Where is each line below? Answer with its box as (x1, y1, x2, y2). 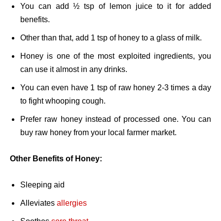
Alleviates (20, 199, 57, 208)
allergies (57, 199, 87, 208)
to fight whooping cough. (20, 97, 106, 106)
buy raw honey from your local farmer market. (20, 128, 177, 137)
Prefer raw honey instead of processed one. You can (20, 115, 211, 124)
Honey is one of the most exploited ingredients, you (20, 52, 211, 61)
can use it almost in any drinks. (20, 65, 127, 74)
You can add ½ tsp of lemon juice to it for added (20, 2, 211, 11)
